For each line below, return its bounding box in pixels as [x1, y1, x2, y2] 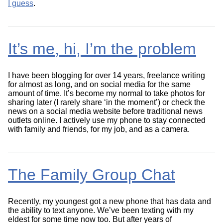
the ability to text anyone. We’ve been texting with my [8, 206, 194, 215]
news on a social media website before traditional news [8, 107, 203, 116]
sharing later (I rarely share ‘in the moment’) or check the [8, 98, 205, 107]
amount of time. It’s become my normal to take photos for [8, 89, 205, 98]
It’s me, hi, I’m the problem [8, 39, 196, 58]
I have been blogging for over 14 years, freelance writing [8, 71, 205, 80]
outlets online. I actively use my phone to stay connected [8, 116, 206, 125]
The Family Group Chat [8, 165, 175, 184]
